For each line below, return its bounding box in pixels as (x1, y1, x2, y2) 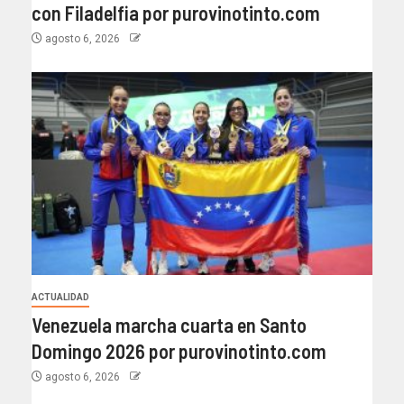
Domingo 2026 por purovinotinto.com (32, 338, 326, 363)
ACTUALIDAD (32, 291, 89, 302)
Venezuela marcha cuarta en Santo (32, 312, 307, 336)
